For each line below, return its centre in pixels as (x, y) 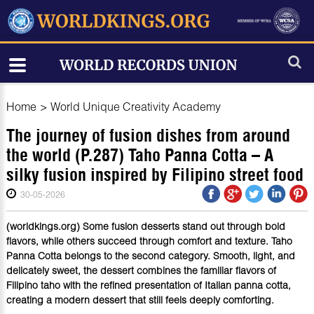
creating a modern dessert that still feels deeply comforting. (140, 300)
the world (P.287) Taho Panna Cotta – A (139, 155)
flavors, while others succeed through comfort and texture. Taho (149, 241)
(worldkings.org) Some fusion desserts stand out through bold (145, 226)
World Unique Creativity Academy (135, 106)
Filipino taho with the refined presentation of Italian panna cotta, (148, 285)
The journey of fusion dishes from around (148, 135)
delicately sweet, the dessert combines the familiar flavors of (141, 271)
